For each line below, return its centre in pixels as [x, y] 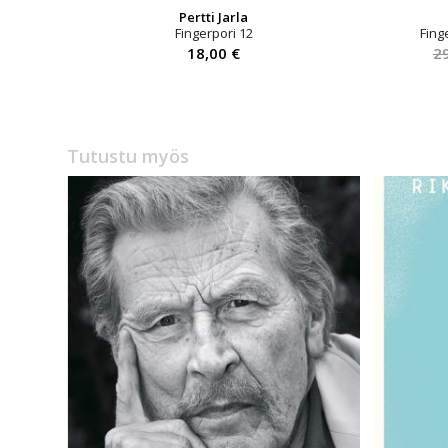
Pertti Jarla [214, 16]
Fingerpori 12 [213, 32]
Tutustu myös [128, 156]
